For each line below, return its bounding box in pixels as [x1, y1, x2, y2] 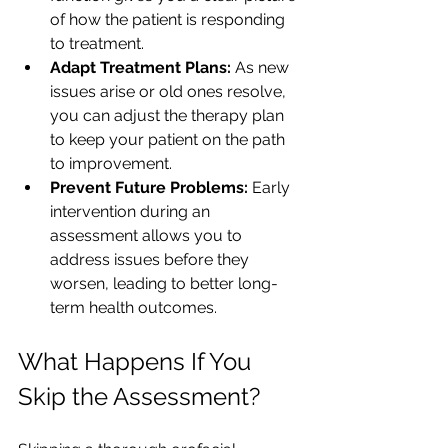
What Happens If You [18, 347, 257, 377]
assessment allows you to [50, 226, 246, 246]
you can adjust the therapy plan [50, 106, 288, 126]
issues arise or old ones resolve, [50, 82, 290, 102]
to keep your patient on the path [50, 130, 289, 150]
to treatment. [50, 34, 144, 54]
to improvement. [50, 154, 172, 174]
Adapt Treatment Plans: [50, 58, 231, 78]
